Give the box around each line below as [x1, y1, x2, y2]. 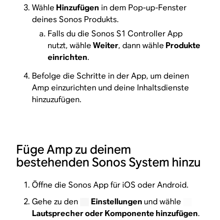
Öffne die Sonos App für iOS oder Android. [32, 179, 189, 190]
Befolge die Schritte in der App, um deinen [32, 71, 190, 82]
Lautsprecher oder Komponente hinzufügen [32, 208, 198, 219]
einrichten [48, 52, 88, 62]
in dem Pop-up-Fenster [99, 2, 187, 13]
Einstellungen [90, 196, 144, 207]
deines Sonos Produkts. [32, 14, 119, 25]
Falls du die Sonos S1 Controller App [48, 28, 183, 39]
